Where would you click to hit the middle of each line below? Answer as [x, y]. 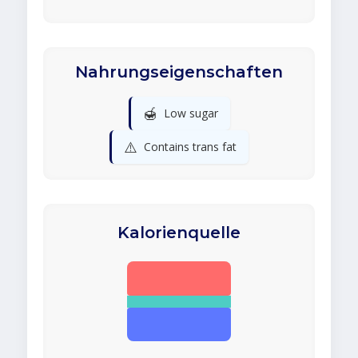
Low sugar [191, 113]
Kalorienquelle [179, 233]
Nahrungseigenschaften [179, 72]
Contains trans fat [190, 147]
